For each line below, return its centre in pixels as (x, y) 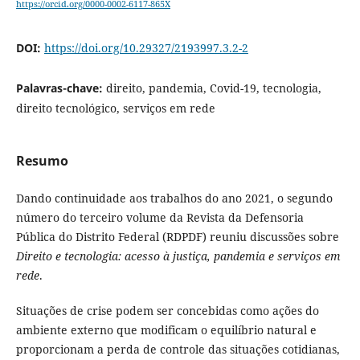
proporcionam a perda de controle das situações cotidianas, (178, 350)
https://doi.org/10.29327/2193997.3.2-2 (146, 48)
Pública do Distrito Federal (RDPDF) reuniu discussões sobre (177, 237)
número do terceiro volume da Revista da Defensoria (160, 218)
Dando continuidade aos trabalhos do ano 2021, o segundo (174, 198)
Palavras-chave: (61, 88)
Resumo (42, 161)
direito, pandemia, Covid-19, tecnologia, (213, 88)
